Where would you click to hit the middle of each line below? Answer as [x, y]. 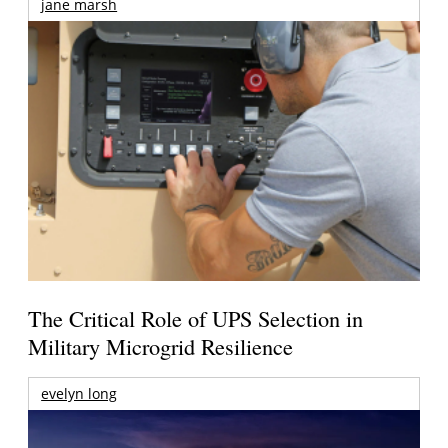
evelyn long [79, 393]
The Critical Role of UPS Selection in [196, 318]
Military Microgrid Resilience [161, 346]
